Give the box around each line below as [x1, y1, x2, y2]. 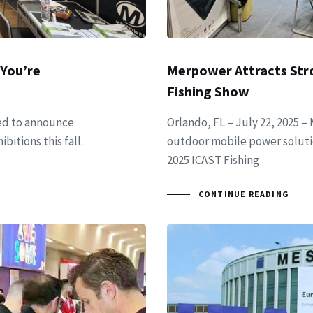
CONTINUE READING [198, 189, 289, 200]
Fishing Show [167, 82, 249, 101]
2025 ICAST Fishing [167, 152, 259, 168]
